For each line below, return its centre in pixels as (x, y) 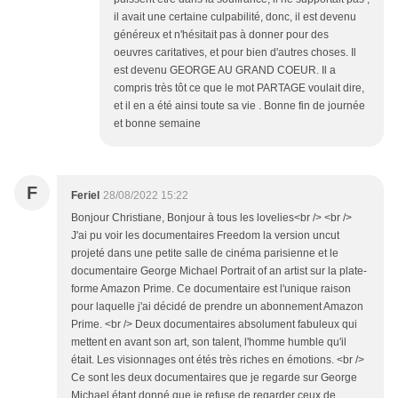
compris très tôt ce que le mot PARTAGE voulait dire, (239, 88)
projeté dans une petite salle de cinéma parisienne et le (205, 254)
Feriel (85, 196)
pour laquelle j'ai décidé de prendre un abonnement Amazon (217, 307)
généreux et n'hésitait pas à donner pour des (221, 35)
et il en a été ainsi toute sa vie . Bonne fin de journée (239, 106)
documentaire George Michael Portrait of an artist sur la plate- (219, 271)
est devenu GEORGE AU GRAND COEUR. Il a (225, 71)
